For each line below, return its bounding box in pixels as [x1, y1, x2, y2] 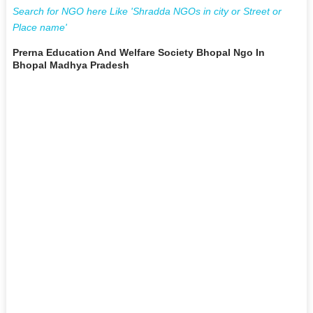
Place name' [12, 21, 67, 33]
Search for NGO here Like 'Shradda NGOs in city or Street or [12, 5, 282, 17]
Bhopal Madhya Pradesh [12, 59, 129, 71]
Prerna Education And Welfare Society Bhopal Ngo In [12, 46, 265, 58]
